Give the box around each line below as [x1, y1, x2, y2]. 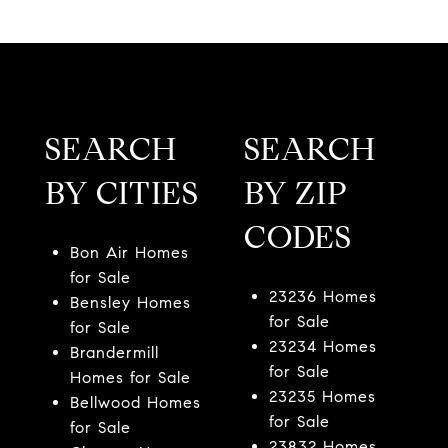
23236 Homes [268, 286, 377, 306]
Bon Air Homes [69, 242, 189, 262]
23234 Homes [268, 336, 377, 356]
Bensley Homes [69, 292, 191, 312]
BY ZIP [244, 172, 348, 213]
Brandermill [69, 342, 159, 362]
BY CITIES [45, 172, 199, 213]
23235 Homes [268, 386, 376, 406]
